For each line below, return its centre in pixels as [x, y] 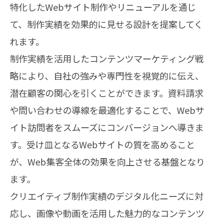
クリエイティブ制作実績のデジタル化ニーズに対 [107, 196]
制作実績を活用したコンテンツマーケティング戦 [107, 58]
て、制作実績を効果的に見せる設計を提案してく [106, 24]
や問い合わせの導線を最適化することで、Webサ [107, 110]
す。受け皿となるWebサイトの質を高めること [102, 144]
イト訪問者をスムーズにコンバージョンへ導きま [107, 127]
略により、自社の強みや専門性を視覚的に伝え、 [107, 75]
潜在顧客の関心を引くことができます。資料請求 [107, 93]
